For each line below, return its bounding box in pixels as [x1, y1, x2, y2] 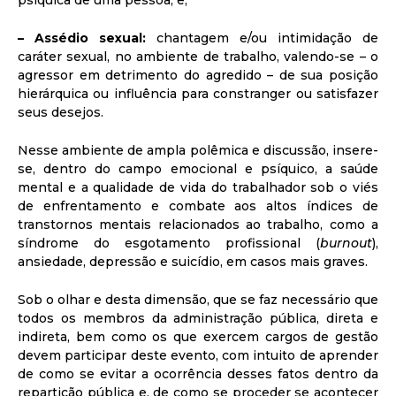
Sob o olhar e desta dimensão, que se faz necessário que [18, 292, 378, 308]
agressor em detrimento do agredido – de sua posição [18, 67, 378, 84]
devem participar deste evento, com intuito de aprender [18, 347, 378, 364]
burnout [320, 235, 372, 252]
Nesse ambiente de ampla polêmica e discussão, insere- [18, 142, 378, 159]
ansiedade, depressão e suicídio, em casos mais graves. [18, 254, 368, 270]
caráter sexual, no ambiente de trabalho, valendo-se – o [18, 49, 378, 65]
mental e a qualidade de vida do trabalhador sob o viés [18, 179, 378, 196]
